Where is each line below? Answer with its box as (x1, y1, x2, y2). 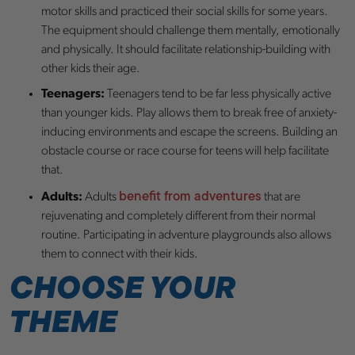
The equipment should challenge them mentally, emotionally (41, 24, 340, 37)
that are (261, 190, 300, 204)
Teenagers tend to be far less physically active (105, 87, 331, 101)
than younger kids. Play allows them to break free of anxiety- (41, 106, 337, 120)
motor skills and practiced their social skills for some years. (41, 5, 328, 18)
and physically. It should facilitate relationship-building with (41, 43, 330, 56)
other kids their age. (41, 62, 140, 75)
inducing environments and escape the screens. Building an (41, 125, 338, 139)
